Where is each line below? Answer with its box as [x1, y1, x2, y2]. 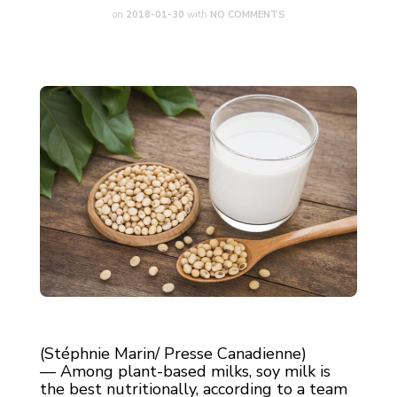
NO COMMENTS [209, 8, 285, 21]
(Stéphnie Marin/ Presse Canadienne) [40, 343, 307, 365]
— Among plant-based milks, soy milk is [40, 361, 331, 383]
